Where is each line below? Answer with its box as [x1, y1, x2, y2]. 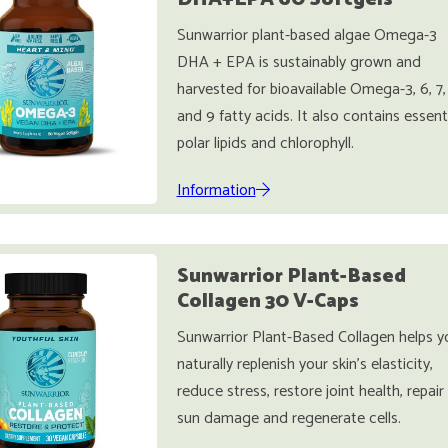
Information [176, 177, 256, 204]
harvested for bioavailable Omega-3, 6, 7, [176, 76, 446, 103]
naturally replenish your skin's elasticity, [176, 351, 433, 378]
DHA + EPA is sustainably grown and [176, 49, 421, 76]
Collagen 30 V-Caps [176, 285, 359, 318]
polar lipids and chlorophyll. [176, 130, 354, 157]
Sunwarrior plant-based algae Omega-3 [176, 22, 437, 49]
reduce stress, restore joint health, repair [176, 378, 444, 405]
